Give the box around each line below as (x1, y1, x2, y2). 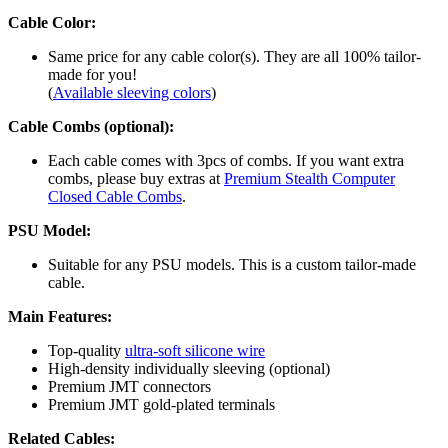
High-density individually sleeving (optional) (48, 360, 330, 378)
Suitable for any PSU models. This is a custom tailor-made (48, 256, 416, 274)
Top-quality (48, 342, 125, 360)
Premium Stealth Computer (224, 170, 395, 188)
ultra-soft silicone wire (125, 342, 265, 360)
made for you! (48, 66, 137, 84)
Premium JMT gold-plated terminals (48, 396, 275, 414)
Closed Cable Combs (48, 188, 182, 206)
